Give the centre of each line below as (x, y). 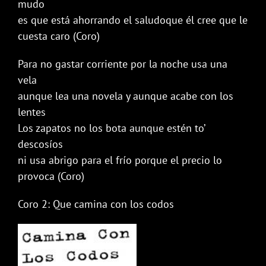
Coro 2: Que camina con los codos (96, 204)
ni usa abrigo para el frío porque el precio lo (120, 160)
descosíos (40, 144)
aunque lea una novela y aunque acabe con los (126, 96)
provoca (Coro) (51, 176)
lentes (32, 112)
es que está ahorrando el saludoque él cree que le (133, 20)
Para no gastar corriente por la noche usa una (123, 64)
